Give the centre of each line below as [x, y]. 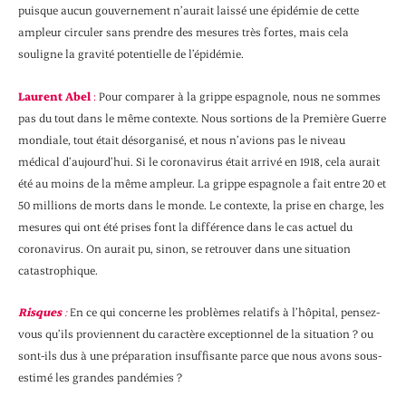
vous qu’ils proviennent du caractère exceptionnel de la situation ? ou [196, 333]
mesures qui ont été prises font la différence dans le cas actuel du [185, 226]
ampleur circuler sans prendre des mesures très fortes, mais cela [184, 32]
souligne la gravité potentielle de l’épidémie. [131, 54]
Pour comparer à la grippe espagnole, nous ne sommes [238, 96]
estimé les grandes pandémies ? [100, 377]
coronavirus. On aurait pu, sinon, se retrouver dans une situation [184, 248]
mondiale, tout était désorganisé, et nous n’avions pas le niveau [182, 139]
